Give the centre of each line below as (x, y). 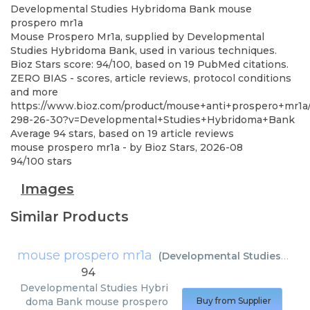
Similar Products (70, 217)
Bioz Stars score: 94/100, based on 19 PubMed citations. (149, 64)
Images (47, 189)
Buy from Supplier (234, 301)
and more (34, 92)
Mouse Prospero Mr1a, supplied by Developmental (137, 37)
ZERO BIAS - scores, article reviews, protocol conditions (151, 78)
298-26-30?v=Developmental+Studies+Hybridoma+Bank (153, 120)
